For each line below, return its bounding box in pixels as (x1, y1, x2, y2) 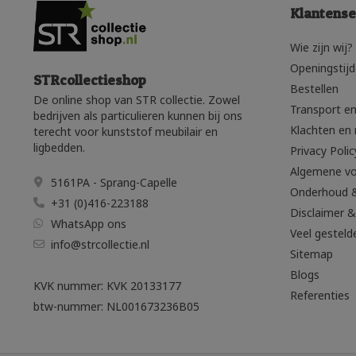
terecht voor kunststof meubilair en (33, 124, 218, 140)
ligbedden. (33, 140, 85, 156)
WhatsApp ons (51, 216, 126, 232)
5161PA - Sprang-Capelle (51, 175, 177, 191)
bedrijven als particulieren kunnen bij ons (33, 108, 242, 124)
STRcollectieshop (33, 72, 146, 89)
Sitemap (289, 246, 333, 261)
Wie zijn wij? (289, 39, 353, 55)
